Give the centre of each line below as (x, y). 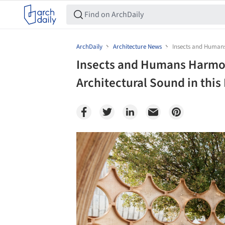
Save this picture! (66, 142)
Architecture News (137, 47)
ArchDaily (89, 47)
